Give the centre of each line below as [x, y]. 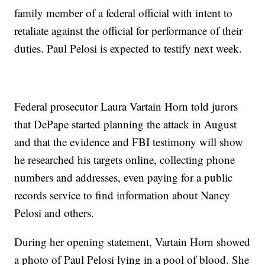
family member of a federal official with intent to [124, 13]
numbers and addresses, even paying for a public [124, 177]
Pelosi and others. [54, 213]
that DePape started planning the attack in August [126, 124]
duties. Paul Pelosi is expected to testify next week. [128, 49]
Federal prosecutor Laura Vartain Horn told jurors [126, 106]
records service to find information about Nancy [122, 195]
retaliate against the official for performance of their [129, 31]
